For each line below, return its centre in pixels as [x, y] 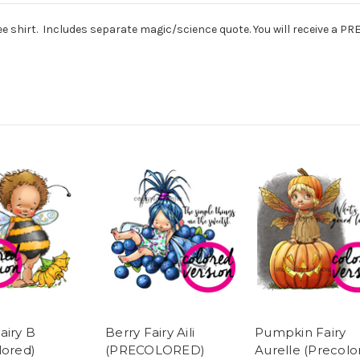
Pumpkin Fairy [301, 333]
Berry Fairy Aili [150, 333]
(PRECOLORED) [155, 350]
